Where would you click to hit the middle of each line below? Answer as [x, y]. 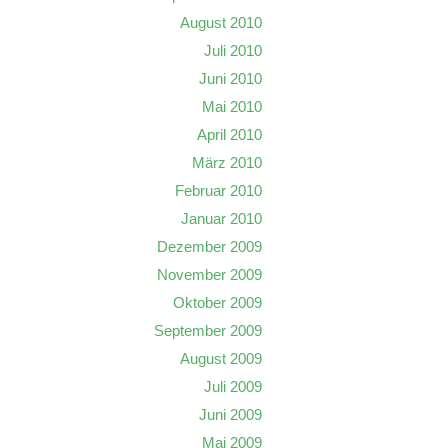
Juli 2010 [233, 50]
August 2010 [221, 22]
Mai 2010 [232, 106]
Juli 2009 [233, 386]
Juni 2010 [230, 78]
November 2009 [209, 274]
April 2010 [229, 134]
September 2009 [208, 330]
